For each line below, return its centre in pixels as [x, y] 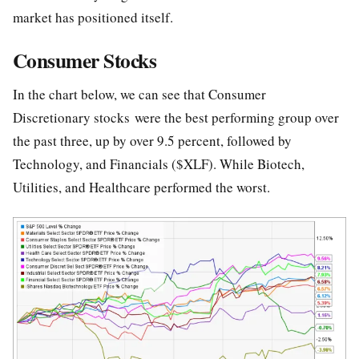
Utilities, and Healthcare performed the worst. [144, 188]
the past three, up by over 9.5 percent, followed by [152, 141]
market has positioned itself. [95, 18]
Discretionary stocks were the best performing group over [176, 118]
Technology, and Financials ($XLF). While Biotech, [159, 164]
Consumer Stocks [85, 61]
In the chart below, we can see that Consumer [139, 95]
